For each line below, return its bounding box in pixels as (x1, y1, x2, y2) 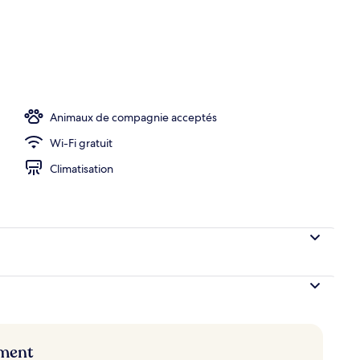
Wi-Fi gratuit (50, 135, 112, 150)
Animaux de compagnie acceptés (50, 109, 217, 125)
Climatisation (50, 161, 113, 176)
